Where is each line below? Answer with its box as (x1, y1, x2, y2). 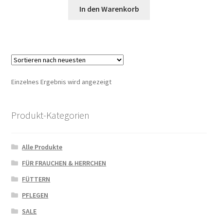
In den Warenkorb (79, 3, 139, 14)
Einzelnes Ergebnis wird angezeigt (11, 77, 111, 86)
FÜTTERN (22, 175, 51, 184)
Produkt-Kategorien (11, 109, 90, 121)
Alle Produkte (22, 143, 63, 152)
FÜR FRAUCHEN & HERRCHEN (22, 159, 107, 168)
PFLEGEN (22, 191, 49, 200)
